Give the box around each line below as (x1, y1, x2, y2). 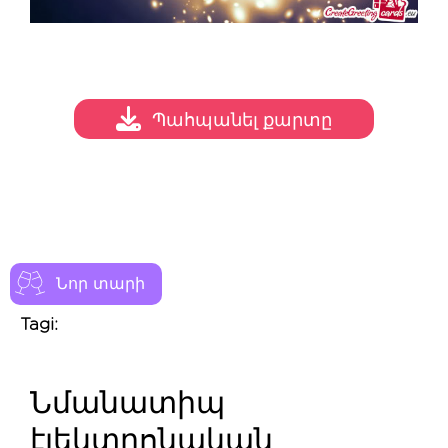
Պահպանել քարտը (152, 112, 332, 131)
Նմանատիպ (30, 388, 225, 419)
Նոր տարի (56, 275, 145, 292)
